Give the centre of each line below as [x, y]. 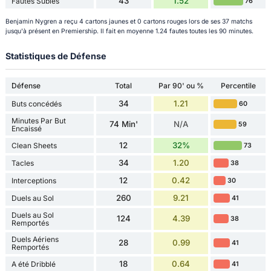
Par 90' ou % [181, 85]
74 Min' [123, 124]
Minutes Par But [38, 120]
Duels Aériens [35, 239]
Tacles [22, 163]
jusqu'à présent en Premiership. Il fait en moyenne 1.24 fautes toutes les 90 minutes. [129, 31]
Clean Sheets [34, 145]
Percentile [238, 85]
